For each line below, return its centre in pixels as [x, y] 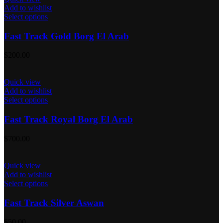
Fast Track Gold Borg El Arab [66, 36]
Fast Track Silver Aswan [54, 203]
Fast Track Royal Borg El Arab [68, 119]
